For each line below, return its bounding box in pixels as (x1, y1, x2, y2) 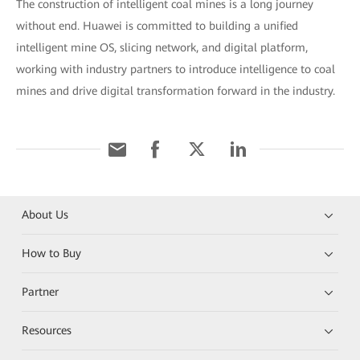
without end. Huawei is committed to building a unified (16, 19, 298, 33)
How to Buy (22, 247, 82, 260)
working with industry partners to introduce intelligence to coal (16, 63, 335, 76)
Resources (22, 324, 72, 337)
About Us (22, 208, 69, 222)
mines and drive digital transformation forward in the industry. (16, 84, 335, 98)
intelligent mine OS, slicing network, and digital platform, (16, 41, 308, 55)
